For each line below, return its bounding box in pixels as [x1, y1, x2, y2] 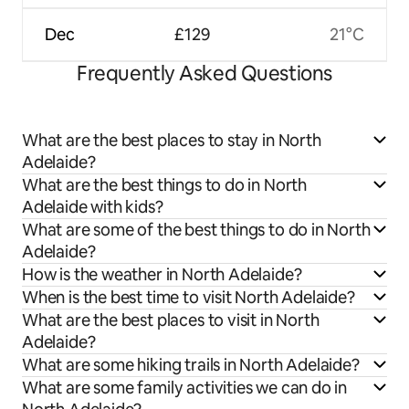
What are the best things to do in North [22, 174, 307, 196]
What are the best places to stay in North [22, 130, 321, 152]
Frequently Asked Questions [77, 60, 332, 88]
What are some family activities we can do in [22, 377, 348, 399]
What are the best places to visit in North [22, 309, 320, 331]
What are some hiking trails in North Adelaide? [22, 354, 360, 376]
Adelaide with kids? [22, 196, 163, 218]
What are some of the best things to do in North [22, 219, 371, 241]
